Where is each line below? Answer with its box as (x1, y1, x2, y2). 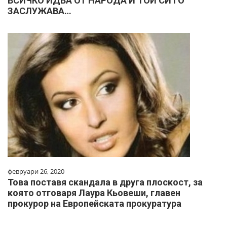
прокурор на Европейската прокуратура (8, 198, 181, 209)
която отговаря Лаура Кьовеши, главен (8, 187, 180, 198)
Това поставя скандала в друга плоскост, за (8, 176, 203, 187)
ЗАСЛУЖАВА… (8, 5, 71, 16)
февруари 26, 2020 (8, 166, 64, 176)
